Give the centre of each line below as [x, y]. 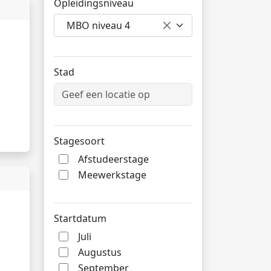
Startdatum [80, 218]
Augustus [100, 252]
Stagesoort [79, 141]
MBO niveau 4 [98, 25]
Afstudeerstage [113, 159]
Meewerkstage [112, 175]
